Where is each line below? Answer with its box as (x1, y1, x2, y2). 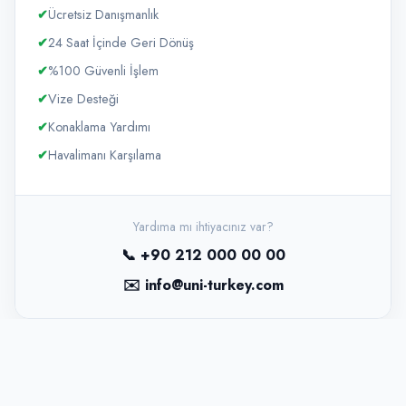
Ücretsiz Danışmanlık (48, 5, 159, 24)
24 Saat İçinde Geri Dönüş (48, 33, 194, 52)
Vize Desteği (48, 89, 119, 108)
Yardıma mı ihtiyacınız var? (132, 217, 274, 236)
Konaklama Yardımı (48, 117, 150, 136)
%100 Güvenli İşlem (48, 61, 159, 80)
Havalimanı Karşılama (48, 145, 161, 164)
